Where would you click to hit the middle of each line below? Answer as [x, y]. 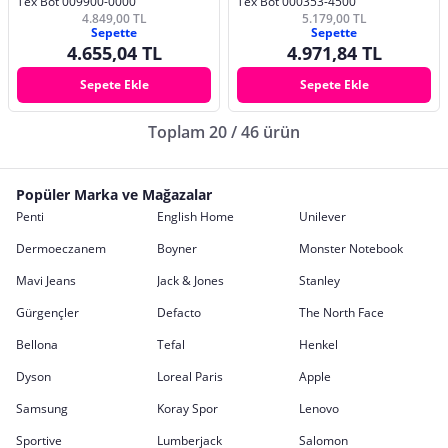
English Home [196, 216]
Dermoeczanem [61, 248]
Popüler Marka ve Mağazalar [114, 194]
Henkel [318, 344]
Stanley [319, 280]
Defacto [179, 312]
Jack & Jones [191, 280]
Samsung [42, 408]
